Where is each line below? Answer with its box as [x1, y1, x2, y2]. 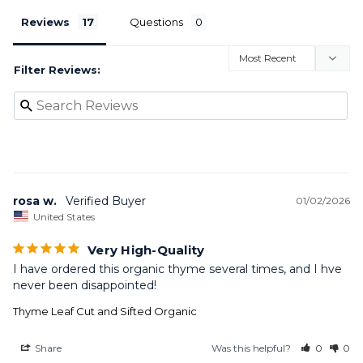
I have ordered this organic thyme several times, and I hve [13, 261, 342, 276]
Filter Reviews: [14, 63, 100, 77]
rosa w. [13, 194, 57, 209]
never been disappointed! [13, 277, 156, 293]
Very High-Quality [88, 241, 205, 258]
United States [33, 210, 95, 223]
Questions [130, 15, 183, 29]
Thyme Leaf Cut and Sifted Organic [13, 304, 197, 318]
